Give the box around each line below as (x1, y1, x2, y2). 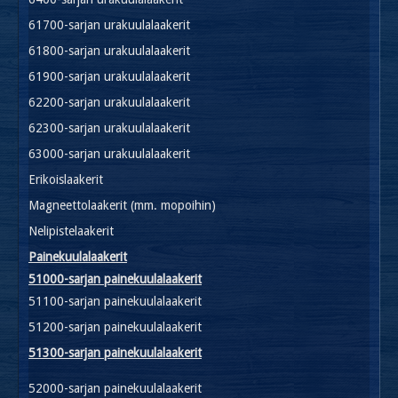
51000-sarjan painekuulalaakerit (28, 271, 202, 286)
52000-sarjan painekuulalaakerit (28, 380, 202, 395)
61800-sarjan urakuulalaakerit (28, 43, 190, 58)
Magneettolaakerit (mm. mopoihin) (28, 197, 216, 212)
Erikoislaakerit (28, 171, 103, 187)
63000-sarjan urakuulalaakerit (28, 146, 190, 161)
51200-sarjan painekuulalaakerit (28, 319, 202, 334)
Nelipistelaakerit (28, 223, 114, 238)
